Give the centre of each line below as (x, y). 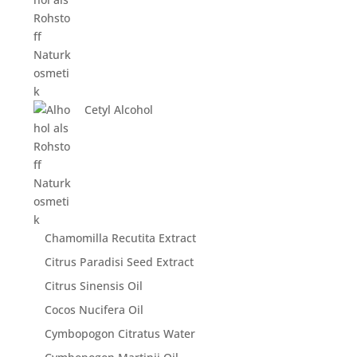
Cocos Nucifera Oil (94, 310)
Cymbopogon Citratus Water (120, 333)
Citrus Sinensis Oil (94, 286)
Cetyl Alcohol (119, 110)
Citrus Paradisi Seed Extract (120, 262)
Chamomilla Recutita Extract (121, 238)
